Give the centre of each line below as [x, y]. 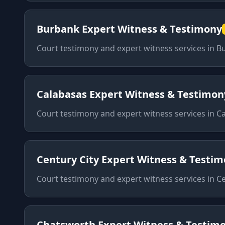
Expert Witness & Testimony [152, 29]
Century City [68, 159]
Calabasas [62, 94]
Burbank [58, 29]
